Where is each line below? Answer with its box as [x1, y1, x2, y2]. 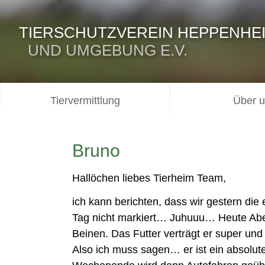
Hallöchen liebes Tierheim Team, [72, 172, 226, 184]
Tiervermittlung [50, 95, 120, 106]
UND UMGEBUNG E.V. [19, 42, 188, 59]
